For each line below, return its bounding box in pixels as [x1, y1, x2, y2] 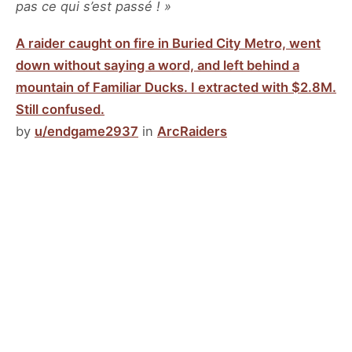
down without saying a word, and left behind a [16, 57, 299, 73]
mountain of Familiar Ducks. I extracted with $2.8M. [16, 79, 336, 95]
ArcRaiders [157, 123, 227, 139]
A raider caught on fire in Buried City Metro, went [16, 35, 321, 51]
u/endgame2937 [35, 123, 138, 139]
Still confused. [16, 101, 104, 117]
